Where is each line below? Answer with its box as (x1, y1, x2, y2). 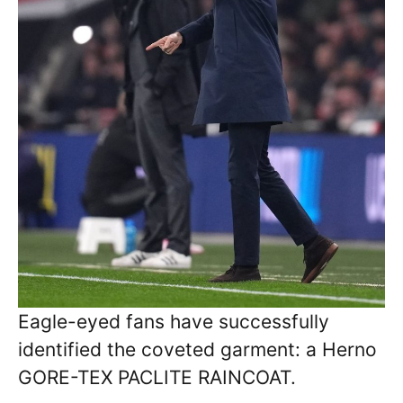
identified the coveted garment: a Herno (18, 338, 377, 362)
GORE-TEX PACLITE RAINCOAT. (18, 366, 296, 390)
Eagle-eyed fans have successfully (18, 310, 329, 334)
